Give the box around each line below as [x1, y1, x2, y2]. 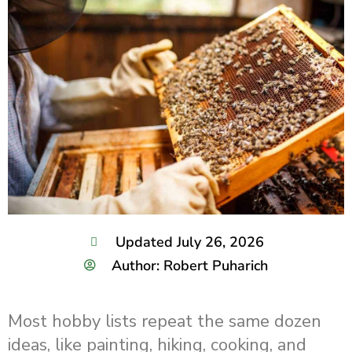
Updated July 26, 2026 [115, 232, 264, 251]
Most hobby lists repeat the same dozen [8, 310, 321, 334]
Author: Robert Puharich [112, 255, 268, 275]
